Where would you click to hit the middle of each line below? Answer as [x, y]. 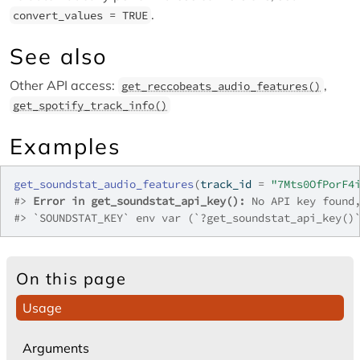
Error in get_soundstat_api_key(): [139, 201]
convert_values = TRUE [80, 15]
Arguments [56, 348]
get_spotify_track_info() [90, 105]
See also [59, 56]
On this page [72, 278]
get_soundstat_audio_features [104, 184]
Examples [65, 146]
